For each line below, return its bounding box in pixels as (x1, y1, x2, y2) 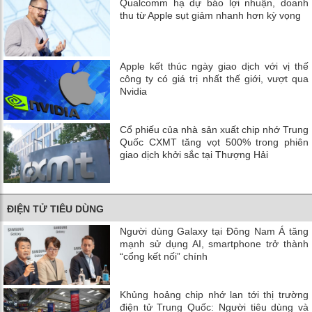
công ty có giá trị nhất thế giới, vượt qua (120, 73, 309, 84)
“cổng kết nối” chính (120, 251, 208, 263)
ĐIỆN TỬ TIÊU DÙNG (7, 203, 104, 215)
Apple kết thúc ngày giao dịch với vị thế (120, 61, 309, 72)
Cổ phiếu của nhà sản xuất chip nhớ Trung (120, 124, 309, 136)
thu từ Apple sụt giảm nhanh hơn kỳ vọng (120, 9, 302, 21)
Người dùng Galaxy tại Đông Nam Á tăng (120, 226, 309, 237)
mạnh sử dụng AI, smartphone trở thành (120, 238, 309, 250)
